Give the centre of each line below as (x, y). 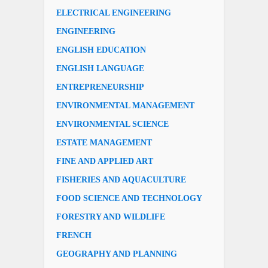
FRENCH (74, 235)
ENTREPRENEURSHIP (100, 87)
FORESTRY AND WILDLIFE (111, 217)
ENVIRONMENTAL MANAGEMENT (125, 105)
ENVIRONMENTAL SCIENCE (112, 124)
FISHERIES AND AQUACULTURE (121, 179)
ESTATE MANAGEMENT (104, 142)
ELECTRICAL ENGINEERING (114, 13)
